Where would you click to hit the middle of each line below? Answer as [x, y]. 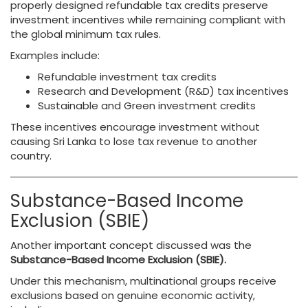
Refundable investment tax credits [127, 77]
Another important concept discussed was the [131, 245]
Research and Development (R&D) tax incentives [163, 91]
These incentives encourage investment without [135, 127]
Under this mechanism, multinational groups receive [143, 281]
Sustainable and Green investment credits [147, 106]
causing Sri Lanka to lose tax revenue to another [134, 141]
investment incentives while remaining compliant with [148, 20]
